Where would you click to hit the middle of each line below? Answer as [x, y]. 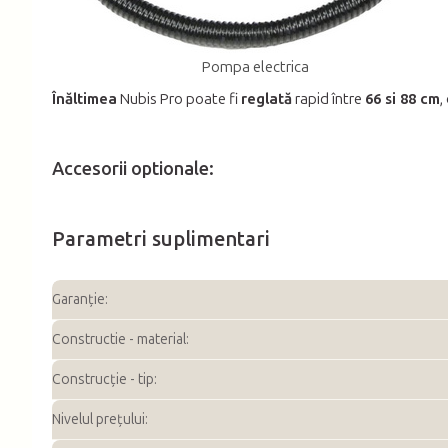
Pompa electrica [255, 66]
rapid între [328, 98]
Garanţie [78, 299]
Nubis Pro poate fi [179, 98]
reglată [266, 98]
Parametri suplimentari [161, 238]
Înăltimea [84, 98]
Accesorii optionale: [133, 168]
